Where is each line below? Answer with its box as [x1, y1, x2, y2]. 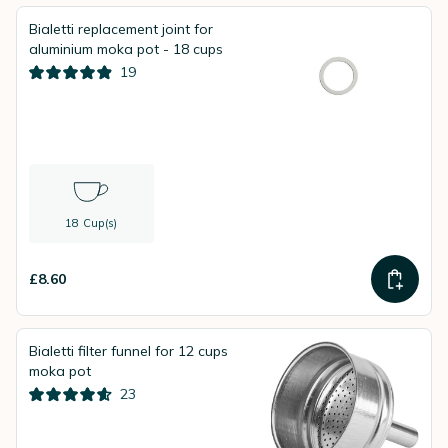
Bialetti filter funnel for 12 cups [29, 342, 228, 360]
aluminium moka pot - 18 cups [29, 40, 223, 58]
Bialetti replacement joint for [29, 20, 213, 38]
